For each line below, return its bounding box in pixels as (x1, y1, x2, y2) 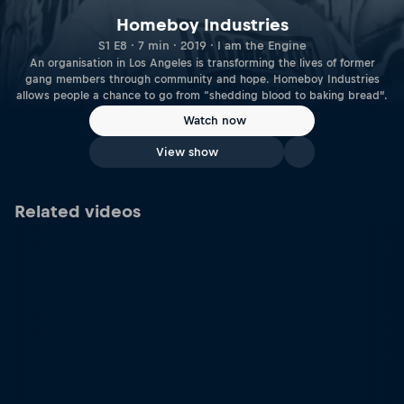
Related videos (14, 202, 141, 221)
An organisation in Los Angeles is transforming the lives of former (29, 56, 375, 69)
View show (155, 145, 218, 159)
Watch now (183, 114, 246, 128)
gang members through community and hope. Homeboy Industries (24, 72, 380, 86)
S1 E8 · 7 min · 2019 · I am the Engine (97, 38, 307, 52)
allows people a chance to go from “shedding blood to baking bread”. (16, 88, 388, 102)
